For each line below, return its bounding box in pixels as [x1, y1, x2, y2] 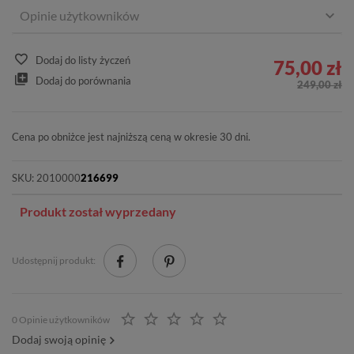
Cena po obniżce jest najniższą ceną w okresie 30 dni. [12, 130, 250, 144]
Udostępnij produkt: [12, 254, 96, 267]
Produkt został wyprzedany [20, 204, 176, 220]
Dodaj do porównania [36, 73, 131, 87]
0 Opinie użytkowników [12, 314, 110, 326]
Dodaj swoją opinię [12, 333, 106, 347]
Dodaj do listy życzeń [36, 54, 130, 67]
